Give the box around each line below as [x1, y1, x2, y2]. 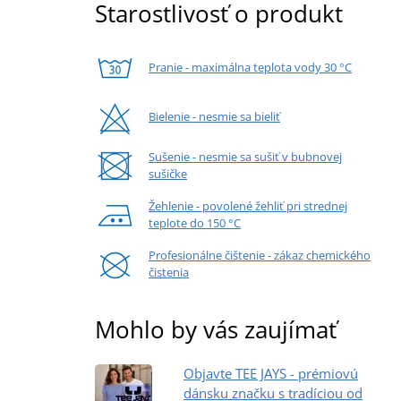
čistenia [149, 264, 189, 281]
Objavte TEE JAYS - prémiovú [183, 363, 358, 382]
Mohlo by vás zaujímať [95, 312, 337, 346]
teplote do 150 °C [149, 215, 241, 232]
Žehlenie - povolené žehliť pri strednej [149, 198, 347, 215]
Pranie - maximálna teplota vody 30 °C [149, 58, 352, 75]
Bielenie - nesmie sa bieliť [149, 107, 280, 124]
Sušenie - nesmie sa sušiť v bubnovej [149, 149, 342, 166]
